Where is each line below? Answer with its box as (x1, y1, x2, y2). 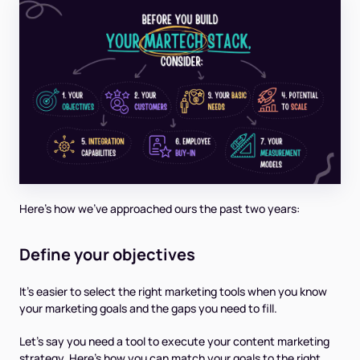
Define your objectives (19, 243, 195, 265)
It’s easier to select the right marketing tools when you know (19, 283, 327, 299)
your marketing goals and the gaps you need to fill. (19, 300, 277, 316)
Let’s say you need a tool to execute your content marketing (19, 333, 329, 349)
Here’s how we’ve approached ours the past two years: (19, 200, 300, 216)
